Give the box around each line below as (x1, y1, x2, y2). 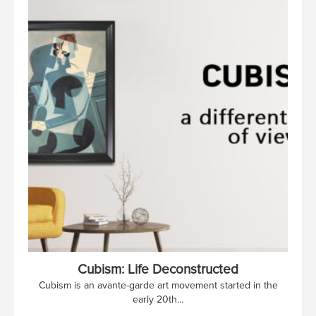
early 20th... (133, 293, 183, 305)
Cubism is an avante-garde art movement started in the (38, 279, 278, 291)
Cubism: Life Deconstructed (78, 261, 238, 278)
